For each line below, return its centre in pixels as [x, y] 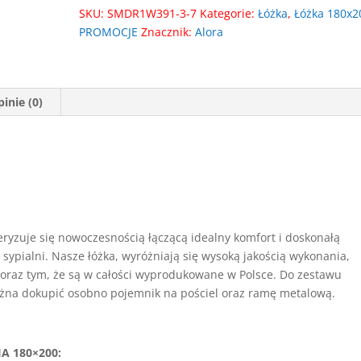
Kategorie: [229, 13]
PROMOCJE [109, 32]
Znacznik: [168, 32]
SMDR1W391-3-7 [152, 13]
